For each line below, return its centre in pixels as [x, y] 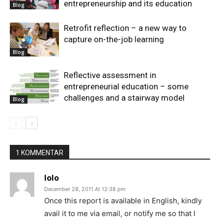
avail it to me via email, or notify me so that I [120, 213]
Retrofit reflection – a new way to [125, 28]
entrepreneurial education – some [126, 86]
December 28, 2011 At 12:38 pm [85, 189]
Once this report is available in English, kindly [123, 201]
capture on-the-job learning [114, 39]
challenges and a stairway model [124, 98]
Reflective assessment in [110, 75]
